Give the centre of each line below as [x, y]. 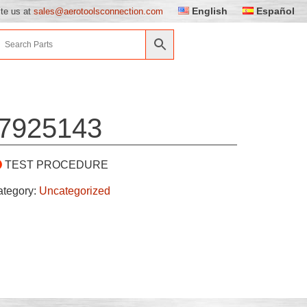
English [210, 11]
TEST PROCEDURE [56, 164]
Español [276, 11]
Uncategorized [74, 191]
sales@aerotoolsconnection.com [98, 11]
